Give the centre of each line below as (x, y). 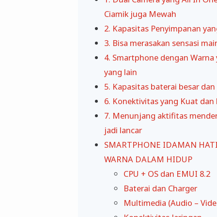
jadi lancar (123, 130)
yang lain (121, 72)
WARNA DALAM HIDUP (148, 159)
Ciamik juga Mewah (140, 14)
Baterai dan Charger (160, 188)
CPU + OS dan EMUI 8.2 (167, 174)
